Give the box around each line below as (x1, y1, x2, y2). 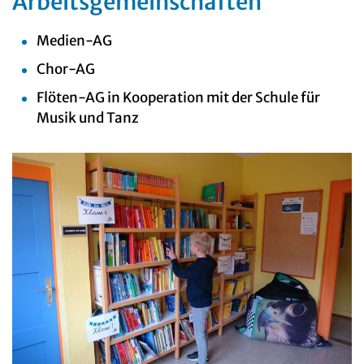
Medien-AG (37, 32, 112, 50)
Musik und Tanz (37, 109, 141, 128)
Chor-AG (37, 60, 95, 79)
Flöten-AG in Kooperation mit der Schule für (37, 89, 320, 107)
